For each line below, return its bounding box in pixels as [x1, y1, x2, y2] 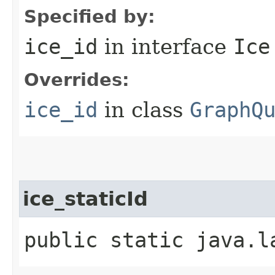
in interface [98, 34, 233, 59]
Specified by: [24, 6, 155, 27]
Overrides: [24, 69, 130, 90]
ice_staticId [23, 187, 148, 210]
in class [98, 97, 190, 122]
